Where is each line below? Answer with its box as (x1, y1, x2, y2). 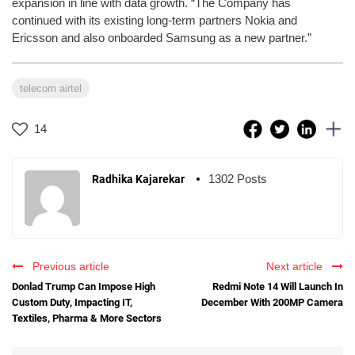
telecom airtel (20, 82, 82, 94)
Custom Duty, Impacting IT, (12, 296, 132, 308)
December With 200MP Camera (201, 296, 343, 308)
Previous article (26, 259, 109, 273)
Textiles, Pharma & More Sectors (12, 311, 162, 324)
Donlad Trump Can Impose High (12, 280, 155, 292)
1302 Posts (208, 171, 267, 185)
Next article (266, 259, 329, 273)
